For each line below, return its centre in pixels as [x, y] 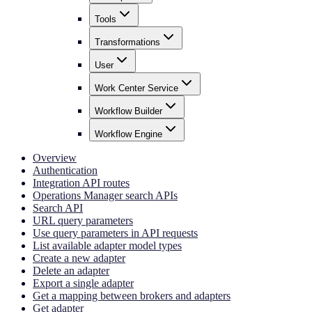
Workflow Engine [128, 134]
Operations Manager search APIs [105, 195]
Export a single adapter [83, 283]
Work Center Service [136, 88]
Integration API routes [81, 182]
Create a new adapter [79, 258]
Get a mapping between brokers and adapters [132, 295]
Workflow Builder [128, 111]
